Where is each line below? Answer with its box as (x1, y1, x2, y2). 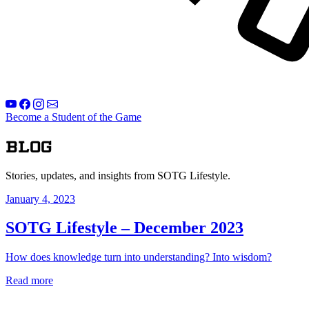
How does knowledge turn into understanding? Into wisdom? (6, 251, 272, 263)
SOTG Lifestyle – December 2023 (6, 219, 243, 237)
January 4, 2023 (6, 192, 75, 205)
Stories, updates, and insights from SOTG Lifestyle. (6, 169, 230, 181)
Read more (6, 275, 53, 287)
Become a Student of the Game (6, 110, 141, 123)
